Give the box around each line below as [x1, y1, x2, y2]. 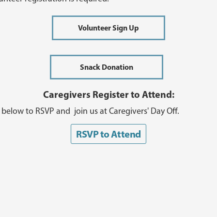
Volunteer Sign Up [78, 22, 139, 32]
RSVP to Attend [76, 127, 141, 140]
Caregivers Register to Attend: [43, 88, 174, 100]
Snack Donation [80, 62, 133, 72]
